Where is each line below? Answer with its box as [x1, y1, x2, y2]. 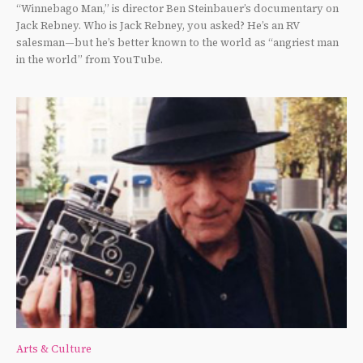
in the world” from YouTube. [16, 52, 163, 66]
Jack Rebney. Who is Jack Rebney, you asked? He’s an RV [16, 18, 300, 32]
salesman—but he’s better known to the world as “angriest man [16, 35, 339, 49]
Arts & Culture [16, 342, 92, 357]
